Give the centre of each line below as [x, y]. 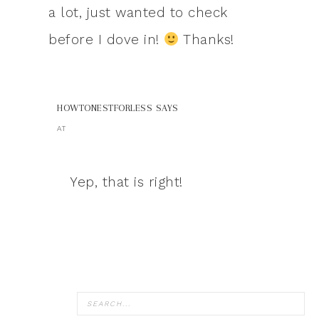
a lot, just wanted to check [138, 13]
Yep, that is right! [126, 182]
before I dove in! [106, 40]
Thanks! [206, 40]
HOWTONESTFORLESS [105, 108]
